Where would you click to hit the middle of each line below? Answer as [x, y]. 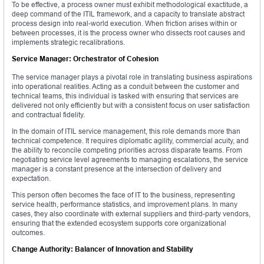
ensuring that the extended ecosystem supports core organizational [119, 223]
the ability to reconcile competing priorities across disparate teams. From [127, 150]
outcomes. [28, 233]
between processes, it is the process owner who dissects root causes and [128, 33]
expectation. [31, 179]
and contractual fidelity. [48, 115]
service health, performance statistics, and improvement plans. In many [125, 204]
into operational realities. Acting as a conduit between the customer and [126, 87]
